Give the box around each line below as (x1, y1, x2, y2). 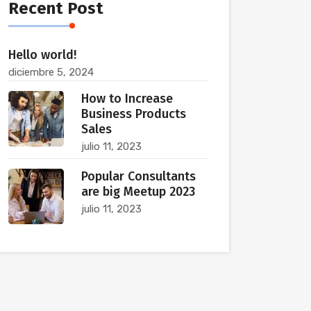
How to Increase (81, 91, 173, 106)
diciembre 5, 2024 (8, 66, 94, 78)
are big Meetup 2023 (81, 184, 195, 199)
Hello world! (8, 47, 76, 62)
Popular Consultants (81, 169, 196, 184)
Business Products (81, 106, 186, 121)
